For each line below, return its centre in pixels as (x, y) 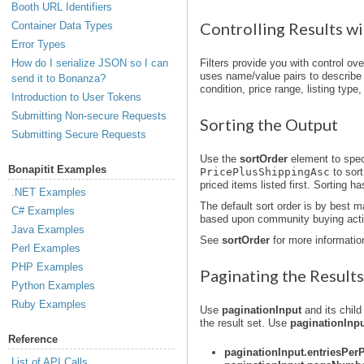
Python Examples (53, 286)
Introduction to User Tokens (76, 97)
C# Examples (43, 211)
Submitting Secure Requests (79, 134)
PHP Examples (48, 267)
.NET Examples (49, 192)
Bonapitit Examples (57, 169)
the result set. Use (245, 323)
